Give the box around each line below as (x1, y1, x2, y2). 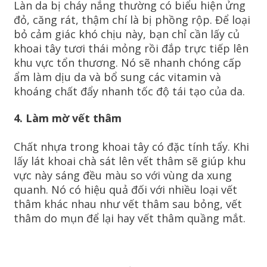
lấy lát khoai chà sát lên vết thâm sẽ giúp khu (14, 154, 246, 169)
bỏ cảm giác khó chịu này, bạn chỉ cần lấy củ (14, 27, 240, 42)
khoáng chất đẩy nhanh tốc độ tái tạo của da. (14, 84, 245, 99)
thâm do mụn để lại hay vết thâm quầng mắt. (14, 211, 246, 226)
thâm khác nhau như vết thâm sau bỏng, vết (14, 197, 242, 212)
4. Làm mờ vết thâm (14, 111, 122, 126)
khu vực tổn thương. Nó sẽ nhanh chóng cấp (14, 55, 241, 70)
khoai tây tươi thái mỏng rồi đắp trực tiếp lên (14, 41, 249, 56)
